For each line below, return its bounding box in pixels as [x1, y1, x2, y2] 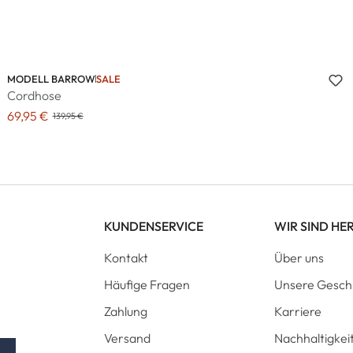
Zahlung [104, 303, 147, 319]
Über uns [274, 249, 324, 266]
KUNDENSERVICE [104, 217, 203, 234]
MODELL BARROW [6, 72, 95, 85]
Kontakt [104, 249, 148, 266]
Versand [104, 329, 150, 346]
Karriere [274, 303, 321, 319]
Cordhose [6, 87, 61, 103]
